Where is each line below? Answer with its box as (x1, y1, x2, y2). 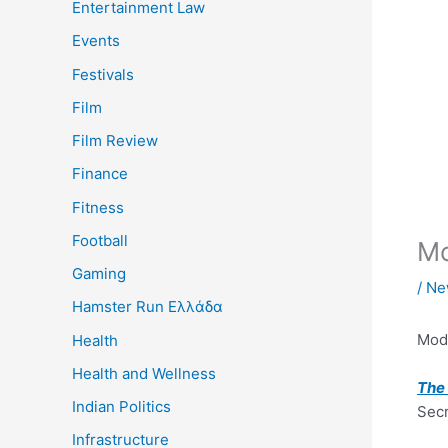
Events (72, 31, 120, 51)
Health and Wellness (72, 363, 216, 383)
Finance (72, 164, 128, 184)
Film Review (72, 131, 158, 151)
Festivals (72, 64, 134, 84)
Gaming (72, 264, 126, 284)
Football (72, 230, 128, 250)
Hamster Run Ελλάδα (72, 297, 223, 317)
